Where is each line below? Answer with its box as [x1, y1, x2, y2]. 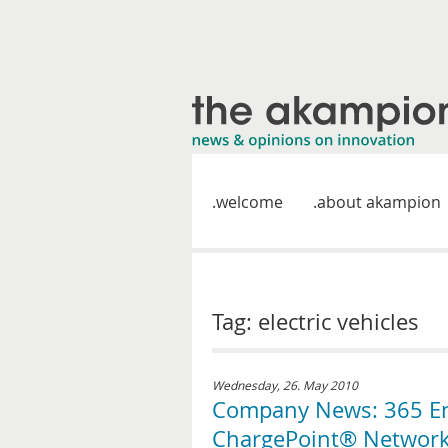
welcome [216, 191, 283, 213]
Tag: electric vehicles [212, 307, 419, 336]
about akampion [317, 191, 441, 213]
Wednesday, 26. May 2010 [212, 377, 358, 393]
